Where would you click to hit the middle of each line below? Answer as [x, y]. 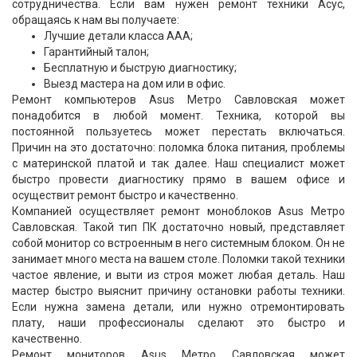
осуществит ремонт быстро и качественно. [125, 195]
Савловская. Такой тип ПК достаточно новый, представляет [178, 227]
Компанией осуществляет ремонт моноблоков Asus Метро [178, 211]
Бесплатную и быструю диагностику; [140, 68]
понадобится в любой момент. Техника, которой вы [178, 116]
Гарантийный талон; [96, 52]
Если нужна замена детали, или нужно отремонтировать [178, 307]
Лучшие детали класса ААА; [118, 36]
